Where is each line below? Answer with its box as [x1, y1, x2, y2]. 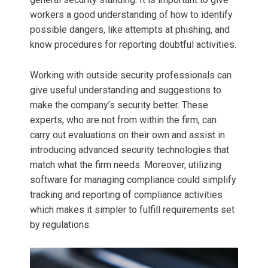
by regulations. [30, 219, 91, 231]
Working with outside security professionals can [30, 69, 232, 81]
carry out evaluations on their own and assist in [30, 129, 225, 141]
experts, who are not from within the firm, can [30, 114, 217, 126]
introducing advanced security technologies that [30, 144, 229, 156]
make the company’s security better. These [30, 99, 208, 111]
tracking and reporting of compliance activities [30, 189, 223, 201]
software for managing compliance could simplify [30, 174, 236, 186]
